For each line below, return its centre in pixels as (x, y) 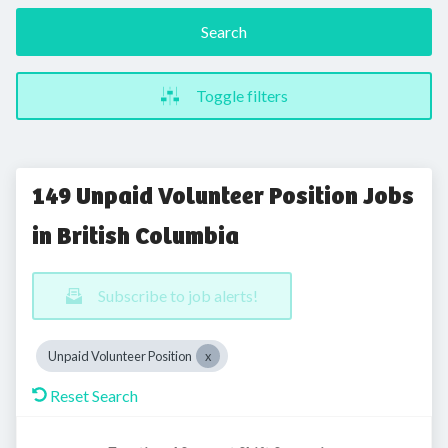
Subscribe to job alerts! (178, 295)
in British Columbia (135, 236)
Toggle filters (242, 95)
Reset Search (94, 395)
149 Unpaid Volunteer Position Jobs (223, 196)
